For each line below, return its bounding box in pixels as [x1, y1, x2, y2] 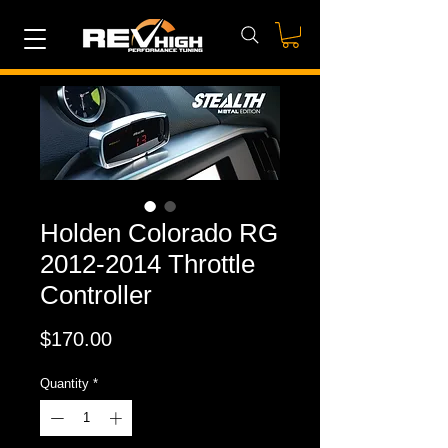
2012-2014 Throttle [40, 249, 255, 280]
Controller [40, 280, 152, 311]
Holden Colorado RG [40, 218, 278, 249]
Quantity [40, 376, 89, 392]
